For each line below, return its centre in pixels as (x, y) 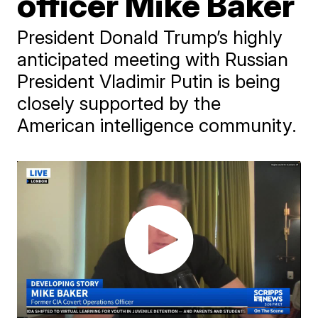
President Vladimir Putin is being (149, 81)
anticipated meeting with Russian (153, 59)
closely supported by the (119, 103)
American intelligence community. (157, 125)
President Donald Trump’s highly (150, 37)
